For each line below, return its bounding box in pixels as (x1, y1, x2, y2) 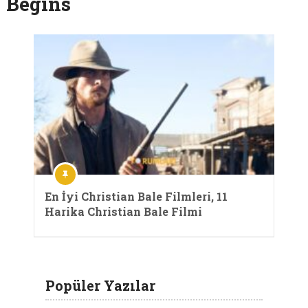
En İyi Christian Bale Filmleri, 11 (45, 188, 228, 203)
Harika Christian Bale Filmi (45, 203, 202, 219)
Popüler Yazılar (45, 276, 155, 294)
